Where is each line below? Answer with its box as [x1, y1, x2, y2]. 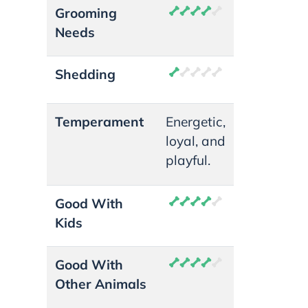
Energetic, [166, 113, 225, 130]
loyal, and [166, 132, 225, 149]
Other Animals [55, 275, 146, 292]
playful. [166, 151, 210, 168]
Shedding [55, 65, 115, 82]
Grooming [55, 4, 117, 21]
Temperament [55, 113, 147, 130]
